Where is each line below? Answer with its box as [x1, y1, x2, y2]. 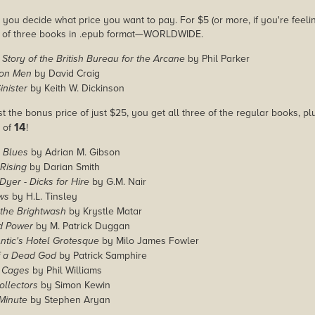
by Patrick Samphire [56, 250, 147, 262]
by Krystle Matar [66, 205, 142, 218]
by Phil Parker [185, 53, 250, 65]
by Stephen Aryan [27, 294, 110, 307]
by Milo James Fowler [99, 235, 199, 247]
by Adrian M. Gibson [28, 146, 120, 159]
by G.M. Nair [89, 176, 146, 188]
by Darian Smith [27, 161, 100, 174]
